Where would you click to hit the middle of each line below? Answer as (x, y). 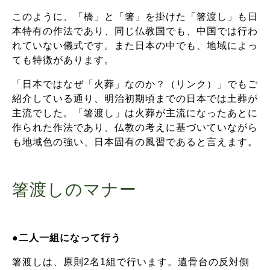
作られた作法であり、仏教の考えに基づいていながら (135, 127)
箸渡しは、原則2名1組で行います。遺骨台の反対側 (131, 262)
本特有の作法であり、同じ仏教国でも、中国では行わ (135, 31)
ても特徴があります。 (63, 60)
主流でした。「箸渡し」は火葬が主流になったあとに (135, 113)
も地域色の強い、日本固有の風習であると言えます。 (135, 142)
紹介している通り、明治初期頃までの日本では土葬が (135, 98)
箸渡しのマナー (74, 190)
